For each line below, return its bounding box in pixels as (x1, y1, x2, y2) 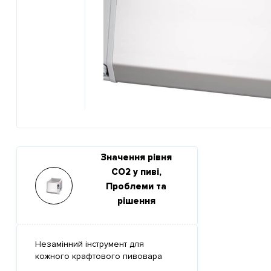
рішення (117, 195, 155, 206)
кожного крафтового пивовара (35, 251, 162, 261)
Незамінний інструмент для (35, 239, 144, 249)
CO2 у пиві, (111, 166, 162, 177)
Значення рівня (100, 152, 172, 163)
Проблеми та (106, 181, 166, 192)
